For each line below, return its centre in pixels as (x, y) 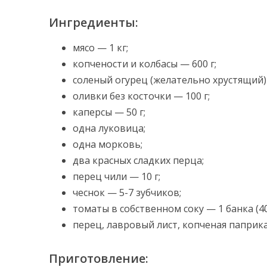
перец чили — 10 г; (117, 176)
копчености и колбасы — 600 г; (145, 64)
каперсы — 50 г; (109, 112)
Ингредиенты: (94, 22)
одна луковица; (109, 128)
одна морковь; (108, 144)
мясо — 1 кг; (100, 48)
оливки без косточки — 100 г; (141, 96)
